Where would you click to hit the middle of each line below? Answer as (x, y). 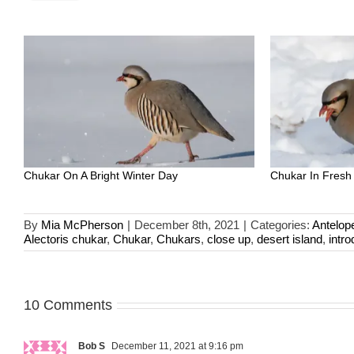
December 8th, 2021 (187, 224)
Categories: (281, 224)
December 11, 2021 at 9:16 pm (176, 346)
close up (229, 239)
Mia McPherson (82, 224)
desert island (290, 239)
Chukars (179, 239)
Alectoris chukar (65, 239)
